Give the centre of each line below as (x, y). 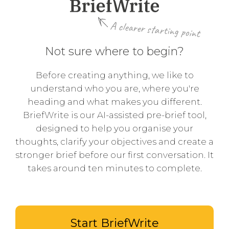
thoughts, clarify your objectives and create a (114, 142)
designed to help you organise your (114, 128)
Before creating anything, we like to (114, 75)
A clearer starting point (155, 30)
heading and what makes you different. (114, 102)
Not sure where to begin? (114, 51)
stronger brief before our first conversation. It (114, 155)
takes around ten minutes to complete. (114, 168)
